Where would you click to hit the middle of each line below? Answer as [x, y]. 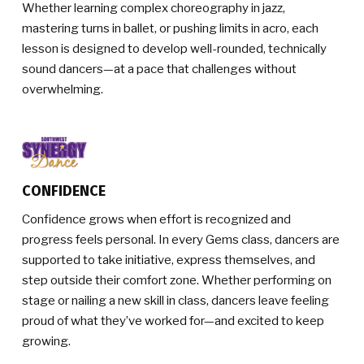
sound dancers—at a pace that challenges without [159, 69]
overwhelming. [63, 89]
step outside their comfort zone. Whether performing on [177, 280]
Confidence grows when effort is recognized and [156, 219]
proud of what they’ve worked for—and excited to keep [173, 321]
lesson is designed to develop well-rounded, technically [174, 48]
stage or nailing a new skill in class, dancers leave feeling [175, 300]
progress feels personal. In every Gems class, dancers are [181, 239]
